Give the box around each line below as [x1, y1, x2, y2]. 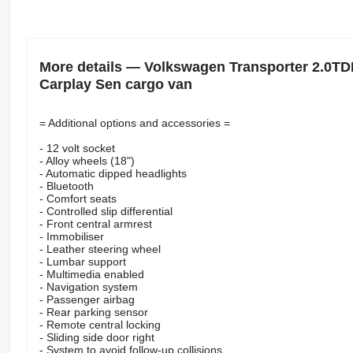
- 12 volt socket [39, 142, 115, 155]
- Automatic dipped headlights [39, 167, 187, 180]
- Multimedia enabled [39, 268, 144, 281]
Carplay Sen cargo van [39, 76, 192, 93]
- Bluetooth [39, 180, 94, 193]
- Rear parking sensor [39, 306, 148, 319]
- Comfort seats [39, 192, 117, 206]
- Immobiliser [39, 230, 104, 243]
